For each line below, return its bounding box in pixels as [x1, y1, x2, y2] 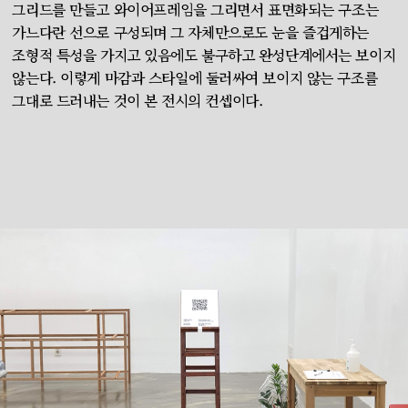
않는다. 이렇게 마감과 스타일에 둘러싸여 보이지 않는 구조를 [12, 67, 378, 88]
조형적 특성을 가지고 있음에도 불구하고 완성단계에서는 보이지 [12, 45, 396, 66]
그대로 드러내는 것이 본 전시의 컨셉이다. [12, 90, 263, 111]
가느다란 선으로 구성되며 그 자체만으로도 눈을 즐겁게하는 [12, 22, 370, 43]
